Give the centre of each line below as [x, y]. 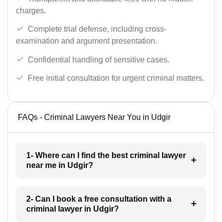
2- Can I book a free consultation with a [99, 199]
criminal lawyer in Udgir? [72, 209]
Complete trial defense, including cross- [97, 29]
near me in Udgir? [59, 166]
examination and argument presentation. [86, 41]
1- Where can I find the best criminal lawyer [106, 156]
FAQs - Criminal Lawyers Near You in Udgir [94, 117]
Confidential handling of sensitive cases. [99, 59]
